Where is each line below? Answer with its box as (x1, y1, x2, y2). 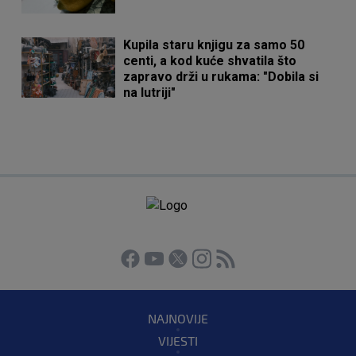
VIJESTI (158, 333, 198, 348)
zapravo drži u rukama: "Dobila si (123, 69, 319, 84)
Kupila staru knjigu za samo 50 (123, 37, 305, 52)
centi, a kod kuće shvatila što (123, 53, 297, 68)
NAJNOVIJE (148, 311, 208, 326)
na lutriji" (123, 85, 176, 100)
